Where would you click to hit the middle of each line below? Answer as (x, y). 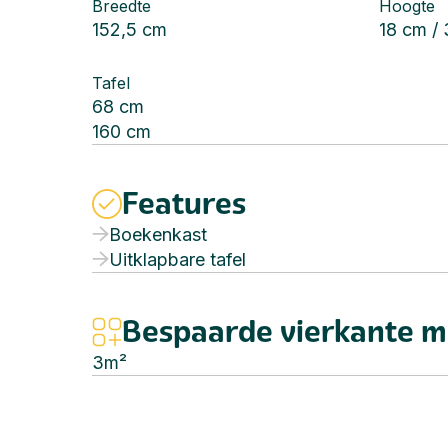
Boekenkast (158, 234)
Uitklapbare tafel (177, 259)
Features (184, 203)
